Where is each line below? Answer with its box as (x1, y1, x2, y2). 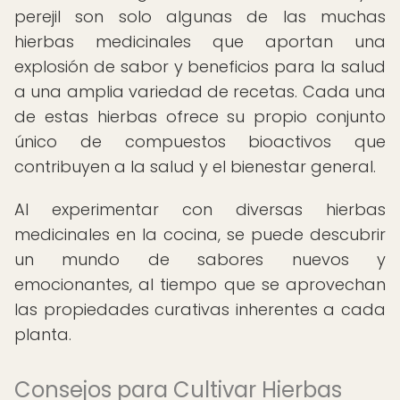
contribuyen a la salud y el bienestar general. (14, 155, 376, 178)
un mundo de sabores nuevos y (14, 248, 386, 271)
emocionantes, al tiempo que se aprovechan (14, 273, 386, 296)
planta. (14, 323, 71, 346)
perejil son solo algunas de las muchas (14, 5, 386, 28)
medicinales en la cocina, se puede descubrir (14, 223, 386, 246)
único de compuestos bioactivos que (14, 130, 386, 153)
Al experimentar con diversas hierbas (14, 198, 386, 221)
